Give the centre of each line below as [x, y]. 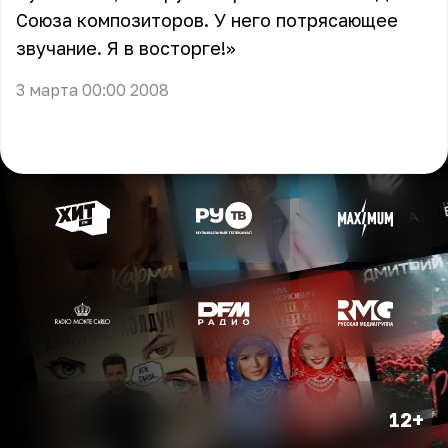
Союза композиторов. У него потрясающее [207, 20]
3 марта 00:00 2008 [92, 90]
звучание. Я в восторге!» [126, 48]
